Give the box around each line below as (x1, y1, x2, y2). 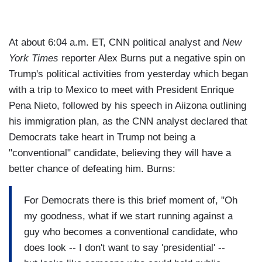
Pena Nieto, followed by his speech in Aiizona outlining (9, 100, 246, 112)
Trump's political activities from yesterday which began (9, 68, 248, 80)
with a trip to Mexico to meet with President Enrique (9, 84, 234, 96)
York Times (9, 53, 58, 64)
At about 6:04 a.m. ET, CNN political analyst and (9, 37, 222, 49)
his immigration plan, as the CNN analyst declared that (9, 116, 247, 127)
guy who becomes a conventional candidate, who (24, 226, 237, 237)
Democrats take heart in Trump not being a (9, 132, 195, 143)
